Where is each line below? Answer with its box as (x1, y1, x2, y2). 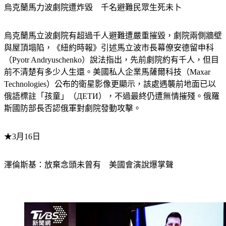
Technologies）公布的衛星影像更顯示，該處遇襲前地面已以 (4, 80, 216, 89)
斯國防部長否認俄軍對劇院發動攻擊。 (4, 104, 141, 113)
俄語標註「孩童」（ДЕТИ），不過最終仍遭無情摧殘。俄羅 (4, 92, 219, 101)
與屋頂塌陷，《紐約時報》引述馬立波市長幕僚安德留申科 (4, 43, 214, 52)
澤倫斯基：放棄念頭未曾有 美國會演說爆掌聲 (4, 160, 174, 169)
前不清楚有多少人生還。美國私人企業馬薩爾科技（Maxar (4, 68, 210, 77)
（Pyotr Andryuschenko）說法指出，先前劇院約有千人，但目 (4, 55, 219, 65)
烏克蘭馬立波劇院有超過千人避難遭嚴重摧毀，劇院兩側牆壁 (4, 31, 222, 40)
